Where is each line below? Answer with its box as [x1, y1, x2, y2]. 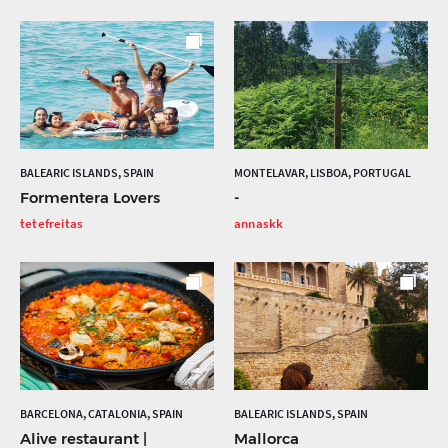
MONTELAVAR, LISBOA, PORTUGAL [234, 165, 411, 181]
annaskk [234, 215, 284, 233]
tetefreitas [20, 215, 84, 233]
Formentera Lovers [20, 188, 160, 208]
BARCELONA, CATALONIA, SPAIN [20, 406, 183, 422]
